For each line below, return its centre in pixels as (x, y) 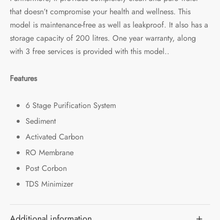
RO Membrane (49, 153)
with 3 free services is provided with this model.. (90, 52)
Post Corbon (46, 168)
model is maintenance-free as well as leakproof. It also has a (109, 25)
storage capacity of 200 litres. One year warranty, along (103, 38)
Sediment (41, 121)
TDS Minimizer (49, 184)
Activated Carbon (54, 137)
